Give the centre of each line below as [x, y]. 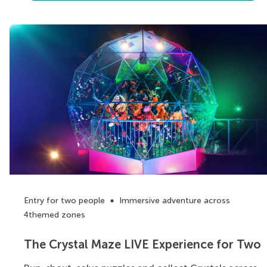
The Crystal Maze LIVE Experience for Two [142, 244]
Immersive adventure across [175, 201]
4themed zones [55, 215]
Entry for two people [64, 201]
